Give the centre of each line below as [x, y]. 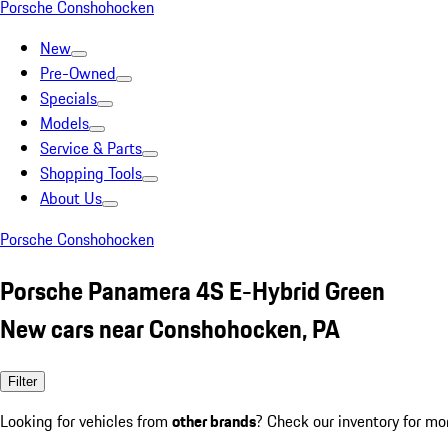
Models [64, 123]
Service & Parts [91, 148]
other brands [214, 420]
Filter [22, 381]
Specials [68, 98]
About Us [71, 198]
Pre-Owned [78, 73]
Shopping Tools [91, 173]
